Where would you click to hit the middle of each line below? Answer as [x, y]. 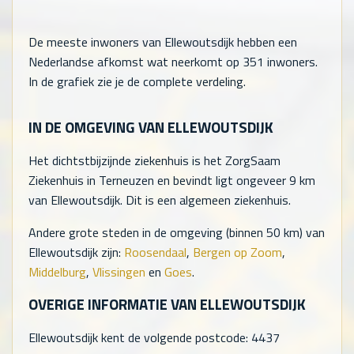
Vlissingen [119, 271]
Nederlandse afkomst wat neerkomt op [136, 62]
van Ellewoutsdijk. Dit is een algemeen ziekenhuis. [160, 200]
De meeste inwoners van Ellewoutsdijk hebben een [163, 42]
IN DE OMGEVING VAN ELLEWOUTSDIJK [151, 127]
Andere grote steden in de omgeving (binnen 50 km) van [177, 232]
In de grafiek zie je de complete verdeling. [137, 82]
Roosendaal [155, 252]
